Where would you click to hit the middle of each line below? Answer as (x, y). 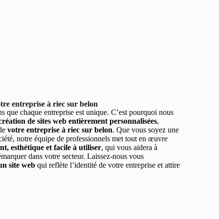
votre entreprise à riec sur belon (60, 130)
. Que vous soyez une (146, 130)
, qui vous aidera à (129, 147)
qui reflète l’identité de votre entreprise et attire (108, 165)
